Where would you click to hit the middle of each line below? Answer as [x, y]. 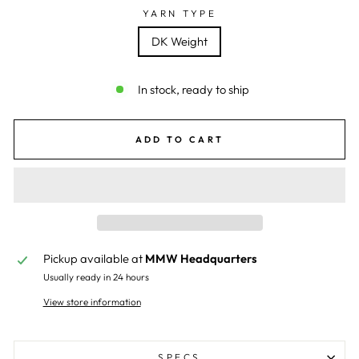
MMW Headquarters [201, 258]
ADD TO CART [179, 139]
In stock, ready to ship [194, 89]
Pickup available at [94, 258]
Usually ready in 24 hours [96, 276]
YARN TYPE [179, 13]
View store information [92, 301]
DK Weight [179, 41]
